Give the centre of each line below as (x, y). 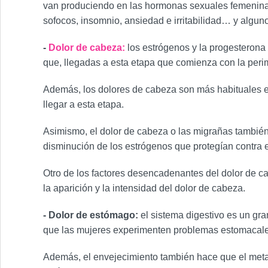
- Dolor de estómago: (92, 215)
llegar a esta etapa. (83, 104)
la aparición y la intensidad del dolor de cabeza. (144, 188)
